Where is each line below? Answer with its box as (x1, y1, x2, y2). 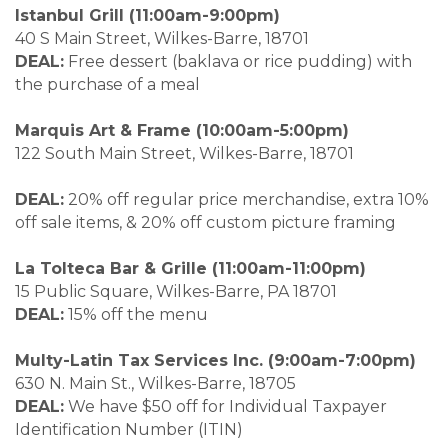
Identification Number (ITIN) (15, 420, 243, 440)
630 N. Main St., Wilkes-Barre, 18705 (15, 374, 400, 394)
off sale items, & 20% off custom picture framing (15, 213, 396, 233)
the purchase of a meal (15, 75, 200, 95)
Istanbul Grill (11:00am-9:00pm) (15, 6, 295, 26)
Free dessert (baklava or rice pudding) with (64, 52, 412, 72)
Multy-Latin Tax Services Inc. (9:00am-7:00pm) (15, 351, 416, 371)
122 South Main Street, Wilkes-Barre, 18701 (15, 144, 426, 164)
